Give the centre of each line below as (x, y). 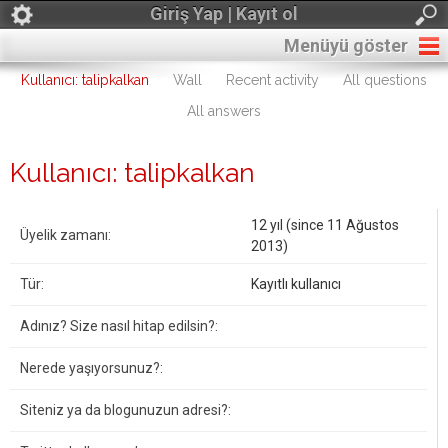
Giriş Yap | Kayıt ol (224, 13)
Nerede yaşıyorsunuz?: (91, 368)
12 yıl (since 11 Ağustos (325, 225)
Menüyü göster (346, 45)
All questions (385, 80)
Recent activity (272, 80)
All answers (224, 111)
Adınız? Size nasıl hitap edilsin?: (119, 326)
